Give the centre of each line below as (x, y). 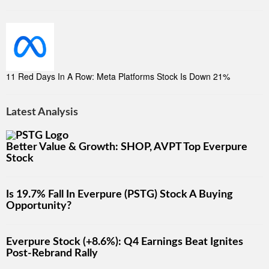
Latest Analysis (42, 112)
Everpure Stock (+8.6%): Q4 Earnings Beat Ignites (125, 242)
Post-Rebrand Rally (52, 254)
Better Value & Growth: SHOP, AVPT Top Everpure (127, 147)
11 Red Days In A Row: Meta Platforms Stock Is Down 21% (118, 76)
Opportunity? (39, 206)
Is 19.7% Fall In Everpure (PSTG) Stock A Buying (119, 195)
